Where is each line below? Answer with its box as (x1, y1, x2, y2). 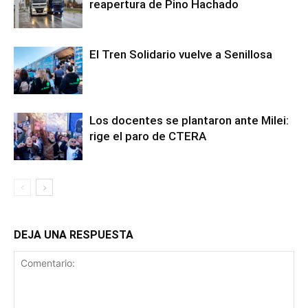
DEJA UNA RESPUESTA (14, 228, 133, 241)
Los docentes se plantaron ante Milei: (89, 113, 289, 127)
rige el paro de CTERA (89, 129, 206, 143)
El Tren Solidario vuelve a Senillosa (89, 47, 272, 61)
